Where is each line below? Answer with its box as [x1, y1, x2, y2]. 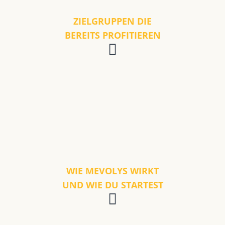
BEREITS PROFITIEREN [64, 29, 161, 41]
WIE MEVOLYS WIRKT [66, 164, 159, 177]
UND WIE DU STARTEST [62, 178, 163, 191]
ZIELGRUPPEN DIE [73, 15, 152, 27]
